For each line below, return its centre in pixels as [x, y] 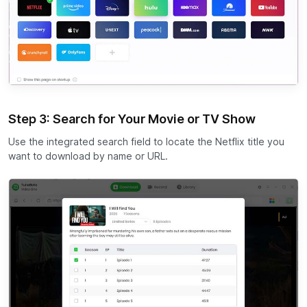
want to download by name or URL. [88, 156]
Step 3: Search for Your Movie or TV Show [132, 119]
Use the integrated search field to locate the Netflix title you [146, 142]
